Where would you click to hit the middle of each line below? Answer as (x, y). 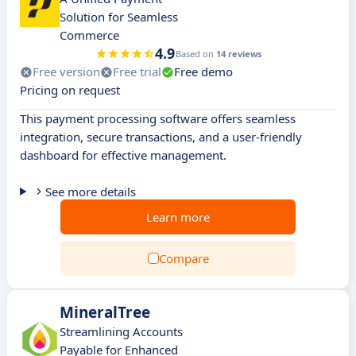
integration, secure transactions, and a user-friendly (161, 137)
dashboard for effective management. (123, 155)
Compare (184, 258)
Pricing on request (70, 90)
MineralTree (105, 312)
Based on (195, 54)
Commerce (89, 35)
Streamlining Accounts (121, 331)
